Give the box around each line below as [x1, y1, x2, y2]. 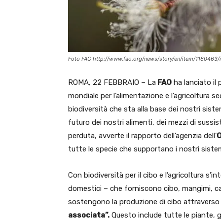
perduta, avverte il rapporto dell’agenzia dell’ [68, 131, 217, 140]
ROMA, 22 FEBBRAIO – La [68, 78, 156, 87]
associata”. [68, 211, 110, 220]
